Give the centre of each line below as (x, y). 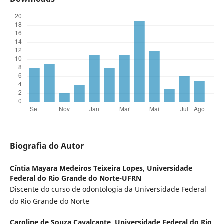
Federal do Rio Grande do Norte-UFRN (75, 178)
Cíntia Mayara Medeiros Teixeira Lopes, (78, 168)
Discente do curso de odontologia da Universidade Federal (108, 189)
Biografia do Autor (47, 146)
